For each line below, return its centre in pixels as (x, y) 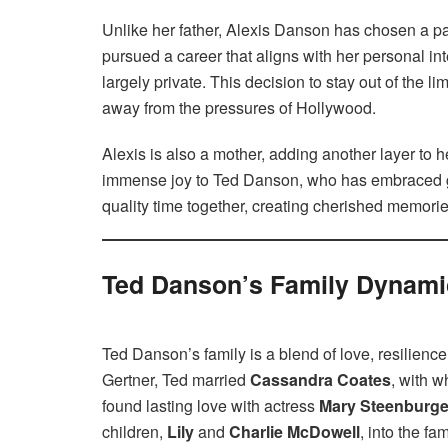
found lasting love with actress (210, 405)
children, (134, 431)
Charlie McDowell (294, 431)
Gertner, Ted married (176, 379)
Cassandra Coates (320, 379)
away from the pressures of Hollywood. (239, 108)
